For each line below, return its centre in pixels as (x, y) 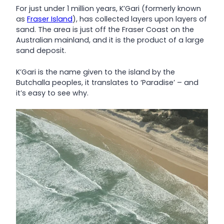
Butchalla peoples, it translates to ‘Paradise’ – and (107, 82)
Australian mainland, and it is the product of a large (110, 40)
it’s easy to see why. (52, 93)
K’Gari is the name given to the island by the (95, 72)
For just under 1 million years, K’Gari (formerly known (108, 9)
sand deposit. (41, 51)
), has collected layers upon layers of (140, 19)
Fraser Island (50, 19)
